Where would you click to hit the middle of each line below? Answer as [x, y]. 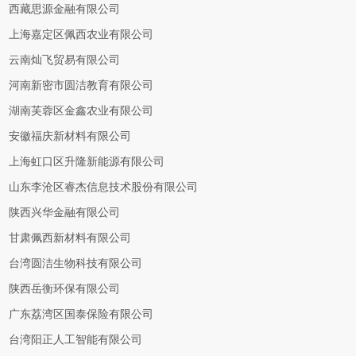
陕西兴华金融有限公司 [65, 213]
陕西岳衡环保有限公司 [65, 289]
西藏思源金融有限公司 [65, 9]
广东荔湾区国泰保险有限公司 [81, 314]
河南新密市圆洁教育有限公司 [81, 85]
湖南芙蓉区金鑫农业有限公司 [81, 111]
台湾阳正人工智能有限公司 [76, 340]
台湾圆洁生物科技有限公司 [76, 263]
